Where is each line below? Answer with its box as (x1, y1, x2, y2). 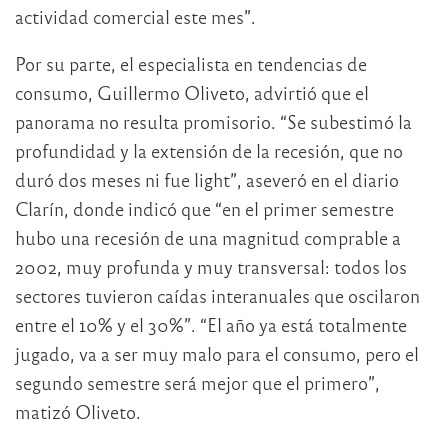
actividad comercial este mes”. (15, 4, 256, 28)
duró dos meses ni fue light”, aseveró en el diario (15, 167, 399, 191)
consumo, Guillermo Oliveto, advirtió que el (15, 80, 369, 104)
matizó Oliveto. (15, 399, 141, 423)
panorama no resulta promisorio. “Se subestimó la (15, 109, 412, 133)
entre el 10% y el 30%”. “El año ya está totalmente (15, 312, 407, 336)
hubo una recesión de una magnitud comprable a (15, 225, 401, 249)
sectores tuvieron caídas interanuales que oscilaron (15, 283, 420, 307)
